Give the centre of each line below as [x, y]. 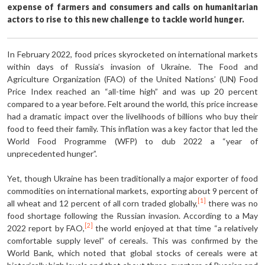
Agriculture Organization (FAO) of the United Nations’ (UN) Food [132, 79]
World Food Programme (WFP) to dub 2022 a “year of [132, 141]
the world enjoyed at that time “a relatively [175, 228]
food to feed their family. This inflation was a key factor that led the [132, 128]
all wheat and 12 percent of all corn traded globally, [103, 203]
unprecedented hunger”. [52, 153]
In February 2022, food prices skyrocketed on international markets [132, 54]
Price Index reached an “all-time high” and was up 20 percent [132, 91]
